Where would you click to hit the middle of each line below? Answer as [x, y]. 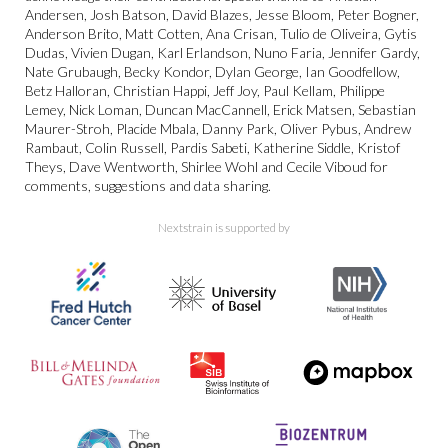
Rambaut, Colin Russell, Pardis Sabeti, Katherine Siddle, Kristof [212, 147]
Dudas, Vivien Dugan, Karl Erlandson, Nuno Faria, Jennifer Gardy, [222, 52]
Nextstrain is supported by [224, 227]
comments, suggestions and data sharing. [148, 185]
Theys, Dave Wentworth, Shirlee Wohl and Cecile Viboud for [206, 166]
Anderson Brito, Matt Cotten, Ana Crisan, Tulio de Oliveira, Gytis [221, 33]
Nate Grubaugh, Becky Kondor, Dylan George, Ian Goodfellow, [212, 71]
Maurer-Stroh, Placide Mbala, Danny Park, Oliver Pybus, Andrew [218, 128]
